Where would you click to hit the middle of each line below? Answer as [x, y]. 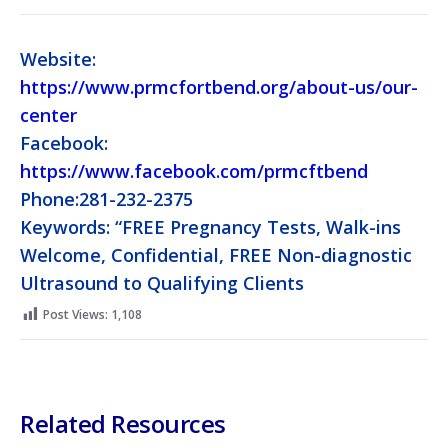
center [48, 115]
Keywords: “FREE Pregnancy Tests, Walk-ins [210, 227]
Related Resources [123, 424]
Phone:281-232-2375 [106, 199]
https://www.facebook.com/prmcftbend [194, 171]
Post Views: [75, 315]
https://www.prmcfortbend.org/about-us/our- [219, 87]
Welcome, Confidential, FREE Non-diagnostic [216, 255]
